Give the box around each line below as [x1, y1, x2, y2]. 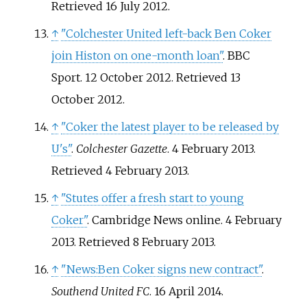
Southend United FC [51, 284, 149, 299]
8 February [132, 235, 188, 249]
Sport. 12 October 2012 [51, 71, 171, 85]
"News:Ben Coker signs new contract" [60, 262, 262, 277]
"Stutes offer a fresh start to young [60, 191, 244, 206]
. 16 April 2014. [149, 284, 223, 299]
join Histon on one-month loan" [51, 49, 223, 63]
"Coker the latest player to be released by [60, 120, 279, 134]
